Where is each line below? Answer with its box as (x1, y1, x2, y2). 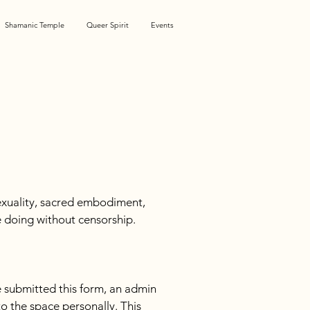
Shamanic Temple (5, 20, 64, 30)
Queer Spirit (86, 20, 129, 30)
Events (150, 20, 174, 30)
